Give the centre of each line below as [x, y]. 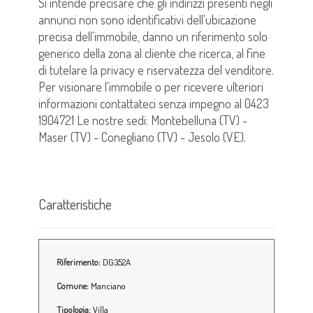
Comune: [73, 285]
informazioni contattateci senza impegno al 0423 [154, 103]
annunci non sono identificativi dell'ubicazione [147, 19]
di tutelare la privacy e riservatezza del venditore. [156, 70]
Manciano [108, 285]
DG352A [116, 262]
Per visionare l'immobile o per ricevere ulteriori [151, 86]
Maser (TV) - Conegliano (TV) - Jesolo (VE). [142, 137]
